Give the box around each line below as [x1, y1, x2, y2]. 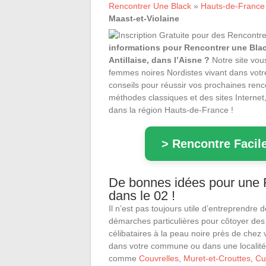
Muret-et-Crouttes [183, 253, 251, 263]
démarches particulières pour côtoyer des [109, 216, 265, 226]
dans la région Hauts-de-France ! [109, 104, 233, 115]
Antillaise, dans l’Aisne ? [109, 55, 210, 65]
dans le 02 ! [109, 188, 175, 203]
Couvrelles [139, 253, 179, 263]
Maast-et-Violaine [109, 13, 179, 23]
